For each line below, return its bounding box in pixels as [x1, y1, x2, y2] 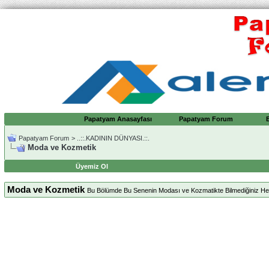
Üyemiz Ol [76, 163, 108, 171]
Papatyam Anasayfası [83, 115, 152, 123]
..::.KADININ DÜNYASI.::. [77, 134, 150, 142]
